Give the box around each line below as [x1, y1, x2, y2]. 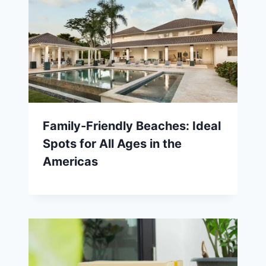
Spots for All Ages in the [43, 137, 182, 151]
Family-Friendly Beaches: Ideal [43, 119, 221, 134]
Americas [43, 154, 98, 169]
